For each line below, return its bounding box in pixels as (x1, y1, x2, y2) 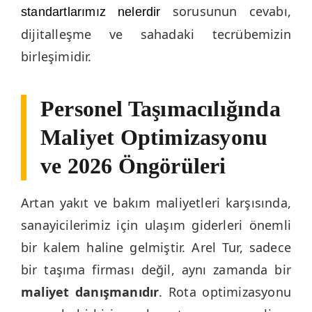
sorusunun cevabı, (160, 3, 291, 20)
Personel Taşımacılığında (40, 95, 281, 121)
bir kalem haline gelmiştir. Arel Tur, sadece (21, 238, 291, 256)
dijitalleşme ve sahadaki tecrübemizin (21, 26, 291, 43)
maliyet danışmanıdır (21, 283, 159, 300)
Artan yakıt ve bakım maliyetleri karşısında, (21, 194, 291, 211)
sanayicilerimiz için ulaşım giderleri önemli (21, 216, 291, 233)
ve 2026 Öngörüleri (40, 153, 226, 178)
